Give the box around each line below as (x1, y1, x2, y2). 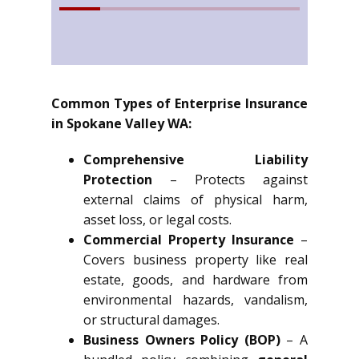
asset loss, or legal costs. (83, 211, 232, 228)
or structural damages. (83, 311, 220, 329)
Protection (83, 171, 152, 188)
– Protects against (152, 171, 308, 188)
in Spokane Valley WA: (51, 115, 192, 132)
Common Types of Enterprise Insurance (51, 95, 308, 112)
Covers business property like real (83, 251, 308, 268)
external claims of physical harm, (83, 191, 308, 208)
